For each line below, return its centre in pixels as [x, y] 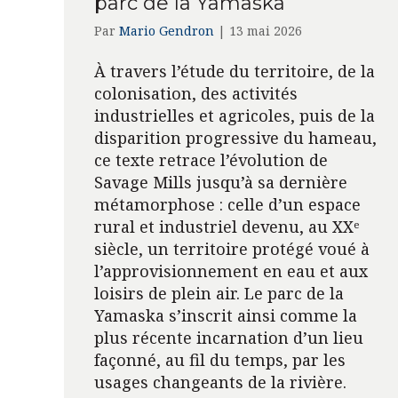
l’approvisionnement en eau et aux [231, 271]
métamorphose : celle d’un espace [227, 204]
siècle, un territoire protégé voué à [231, 248]
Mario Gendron [166, 30]
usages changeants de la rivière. [220, 382]
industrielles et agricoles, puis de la [234, 115]
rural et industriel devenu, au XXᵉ [227, 226]
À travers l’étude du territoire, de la [234, 71]
